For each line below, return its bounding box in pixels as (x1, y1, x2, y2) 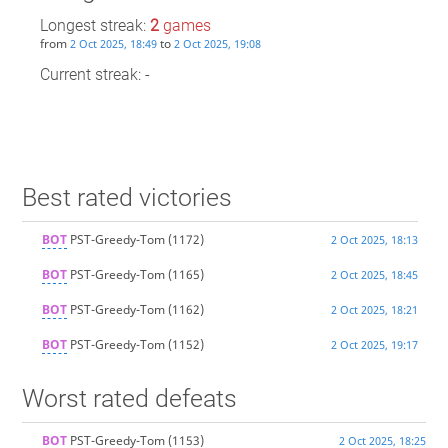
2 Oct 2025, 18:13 (330, 232, 418, 248)
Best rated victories (21, 183, 232, 213)
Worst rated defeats (21, 383, 237, 413)
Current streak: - (39, 64, 150, 84)
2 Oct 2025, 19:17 (330, 337, 418, 353)
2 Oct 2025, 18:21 (330, 302, 418, 318)
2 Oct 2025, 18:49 (69, 36, 157, 52)
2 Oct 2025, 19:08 (173, 36, 261, 52)
